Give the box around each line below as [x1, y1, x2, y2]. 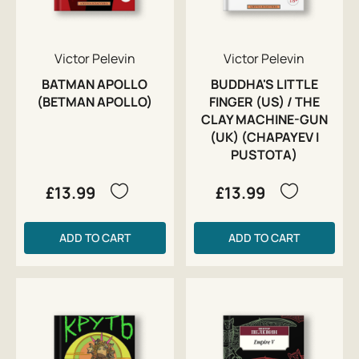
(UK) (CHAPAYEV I [209, 128, 319, 147]
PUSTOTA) [231, 146, 298, 164]
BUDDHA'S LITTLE [210, 75, 318, 94]
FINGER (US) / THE [208, 93, 320, 111]
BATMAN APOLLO [42, 75, 148, 94]
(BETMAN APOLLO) [37, 93, 153, 111]
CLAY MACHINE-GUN [200, 111, 328, 129]
